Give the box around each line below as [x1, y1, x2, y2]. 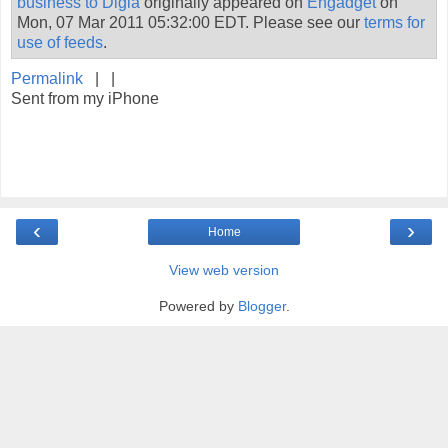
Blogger [237, 298, 286, 315]
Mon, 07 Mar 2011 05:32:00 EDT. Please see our [17, 13, 364, 31]
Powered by [158, 298, 238, 315]
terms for [364, 13, 425, 31]
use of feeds [17, 33, 103, 51]
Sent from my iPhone [11, 89, 159, 107]
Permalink [11, 69, 83, 87]
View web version [169, 262, 279, 279]
